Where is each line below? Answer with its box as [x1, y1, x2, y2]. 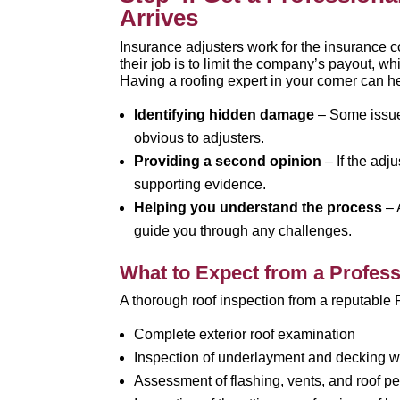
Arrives [120, 4, 199, 31]
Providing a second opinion [134, 154, 322, 169]
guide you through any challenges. [134, 223, 353, 238]
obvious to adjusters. [134, 130, 265, 146]
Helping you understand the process [134, 200, 383, 215]
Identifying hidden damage [134, 107, 315, 122]
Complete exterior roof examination [134, 327, 356, 342]
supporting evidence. [134, 177, 267, 192]
